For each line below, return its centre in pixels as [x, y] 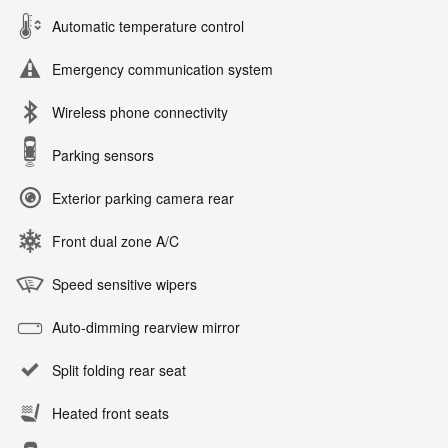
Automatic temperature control [148, 25]
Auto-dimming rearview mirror [146, 326]
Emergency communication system [162, 68]
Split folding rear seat [119, 369]
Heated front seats [110, 412]
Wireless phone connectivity [140, 111]
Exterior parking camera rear [143, 197]
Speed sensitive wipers [124, 283]
